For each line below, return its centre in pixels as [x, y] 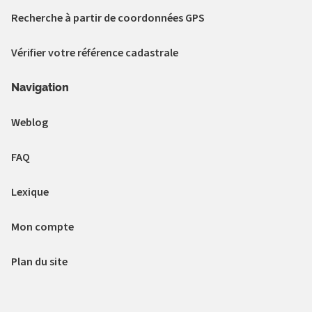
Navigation [40, 87]
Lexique [30, 192]
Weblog [30, 122]
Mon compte [42, 226]
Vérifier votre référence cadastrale [95, 52]
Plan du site [39, 261]
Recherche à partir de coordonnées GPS [108, 17]
